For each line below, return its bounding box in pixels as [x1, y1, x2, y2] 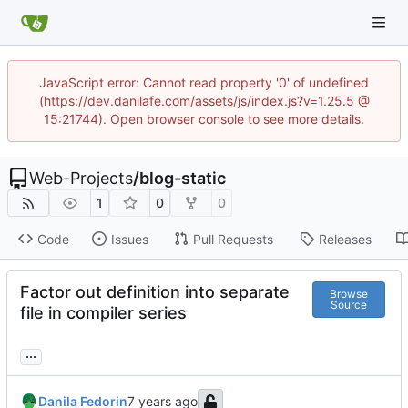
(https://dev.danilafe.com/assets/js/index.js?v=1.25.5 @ [38, 93, 370, 108]
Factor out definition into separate [20, 282, 290, 302]
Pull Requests [192, 230, 273, 247]
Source [331, 297, 368, 311]
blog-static [139, 168, 226, 188]
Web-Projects [29, 168, 133, 188]
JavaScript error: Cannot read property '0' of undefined [39, 75, 369, 90]
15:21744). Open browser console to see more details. [44, 111, 364, 127]
